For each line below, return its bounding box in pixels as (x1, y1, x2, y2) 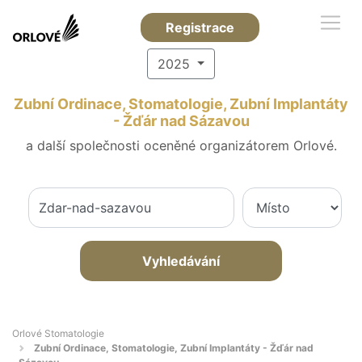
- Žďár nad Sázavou (112, 112, 250, 129)
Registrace (166, 19, 234, 36)
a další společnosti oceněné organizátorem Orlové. (25, 137, 337, 154)
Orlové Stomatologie (12, 327, 104, 339)
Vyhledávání (142, 253, 220, 269)
